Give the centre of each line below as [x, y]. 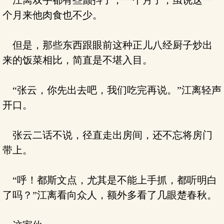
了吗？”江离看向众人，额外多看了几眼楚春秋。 [110, 195]
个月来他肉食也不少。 [52, 15]
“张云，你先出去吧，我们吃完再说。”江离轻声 [112, 90]
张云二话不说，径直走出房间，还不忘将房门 [107, 135]
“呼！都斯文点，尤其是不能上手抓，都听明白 [110, 180]
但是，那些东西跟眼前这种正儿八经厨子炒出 [107, 45]
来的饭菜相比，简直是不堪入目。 [77, 60]
